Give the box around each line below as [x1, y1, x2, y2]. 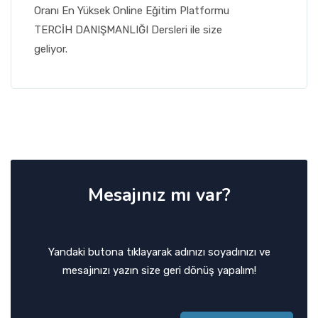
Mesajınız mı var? [87, 183, 231, 207]
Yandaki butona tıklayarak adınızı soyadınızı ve [48, 246, 270, 258]
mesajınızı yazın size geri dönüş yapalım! [62, 264, 256, 277]
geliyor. [33, 43, 67, 55]
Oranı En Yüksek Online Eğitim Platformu [33, 4, 229, 17]
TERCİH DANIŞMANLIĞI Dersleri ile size [33, 23, 222, 36]
